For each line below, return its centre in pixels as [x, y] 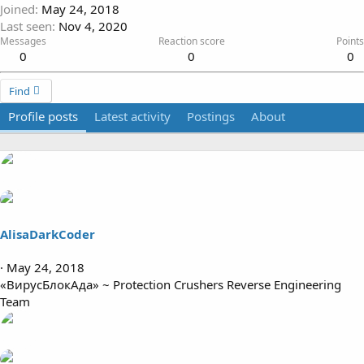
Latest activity [132, 117]
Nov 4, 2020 [93, 26]
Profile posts [43, 117]
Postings [211, 117]
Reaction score [191, 41]
